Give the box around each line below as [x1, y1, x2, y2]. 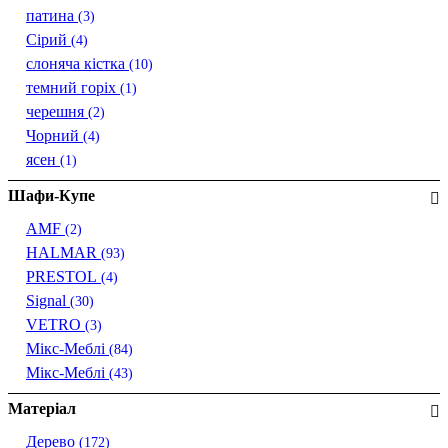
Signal [26, 292, 70, 310]
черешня [26, 103, 88, 121]
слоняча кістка [26, 55, 129, 73]
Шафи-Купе [8, 187, 95, 205]
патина [26, 7, 78, 25]
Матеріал [8, 400, 76, 418]
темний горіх [26, 79, 120, 97]
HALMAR [26, 244, 101, 262]
